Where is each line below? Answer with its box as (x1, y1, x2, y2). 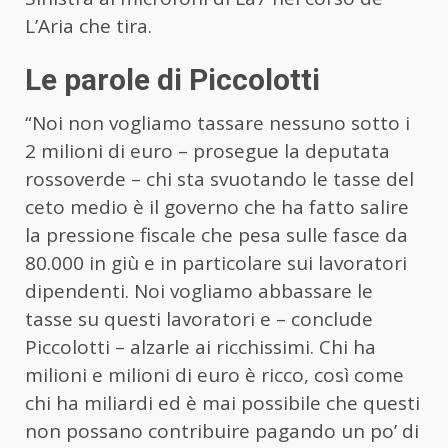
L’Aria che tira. (25, 13, 152, 40)
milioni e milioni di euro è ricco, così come (25, 362, 404, 389)
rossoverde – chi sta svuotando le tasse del (25, 166, 414, 193)
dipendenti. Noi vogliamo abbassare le (25, 278, 373, 305)
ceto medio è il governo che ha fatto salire (25, 194, 409, 221)
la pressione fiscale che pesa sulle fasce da (25, 222, 408, 249)
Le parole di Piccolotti (25, 62, 320, 98)
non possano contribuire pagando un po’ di (25, 418, 419, 445)
